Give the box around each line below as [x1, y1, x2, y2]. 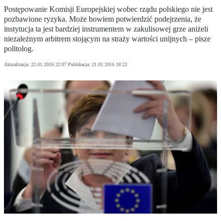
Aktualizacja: [4, 62, 31, 68]
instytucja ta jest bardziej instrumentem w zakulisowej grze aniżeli [4, 25, 208, 34]
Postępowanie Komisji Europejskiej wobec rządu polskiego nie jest [4, 5, 213, 14]
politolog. [4, 44, 34, 53]
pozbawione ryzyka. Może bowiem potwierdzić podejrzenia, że [4, 15, 201, 24]
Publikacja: [68, 62, 92, 68]
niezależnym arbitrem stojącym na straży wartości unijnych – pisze [4, 35, 211, 43]
